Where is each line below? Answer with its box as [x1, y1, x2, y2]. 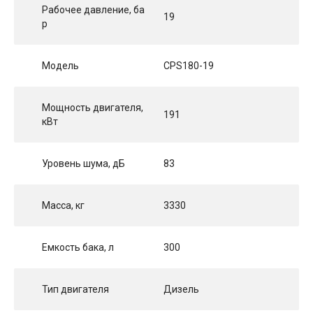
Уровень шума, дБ [42, 157, 125, 169]
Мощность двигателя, [42, 101, 143, 113]
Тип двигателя [42, 283, 109, 295]
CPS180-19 [163, 59, 214, 71]
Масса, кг [42, 199, 85, 211]
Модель [42, 59, 79, 71]
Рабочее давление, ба [42, 3, 145, 15]
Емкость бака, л [42, 241, 114, 253]
